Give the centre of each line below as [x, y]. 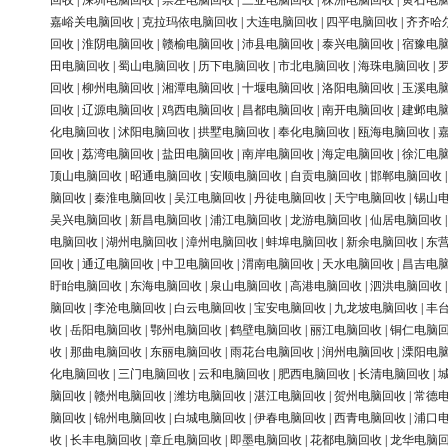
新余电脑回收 [382, 242]
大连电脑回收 [282, 22]
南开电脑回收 [358, 110]
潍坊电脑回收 [210, 396]
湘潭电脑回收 [198, 88]
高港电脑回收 [326, 286]
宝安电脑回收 [290, 308]
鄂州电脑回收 [186, 330]
